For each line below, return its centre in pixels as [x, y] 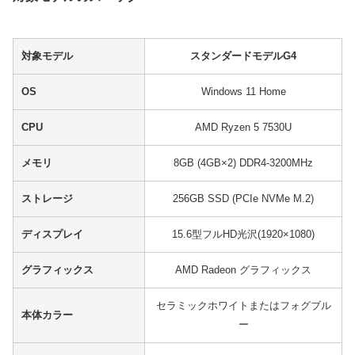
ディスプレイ [52, 235]
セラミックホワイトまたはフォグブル [243, 306]
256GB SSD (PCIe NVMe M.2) [243, 199]
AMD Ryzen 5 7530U [243, 128]
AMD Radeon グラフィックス [243, 270]
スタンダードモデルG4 [243, 56]
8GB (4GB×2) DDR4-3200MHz [243, 163]
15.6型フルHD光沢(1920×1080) [243, 235]
